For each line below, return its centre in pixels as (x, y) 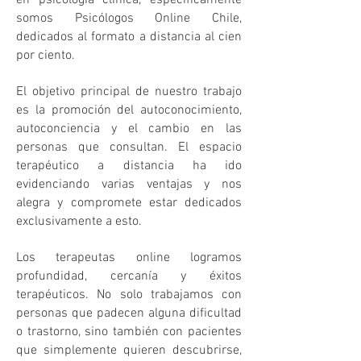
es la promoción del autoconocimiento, (129, 110)
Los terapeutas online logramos (129, 258)
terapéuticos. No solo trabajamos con (129, 295)
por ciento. (46, 56)
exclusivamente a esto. (79, 222)
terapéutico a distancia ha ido (129, 166)
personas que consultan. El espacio (129, 147)
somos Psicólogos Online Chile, (129, 19)
